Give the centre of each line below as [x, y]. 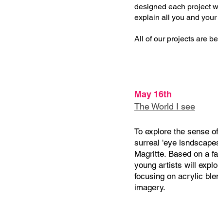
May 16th [153, 94]
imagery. [150, 187]
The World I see [165, 106]
